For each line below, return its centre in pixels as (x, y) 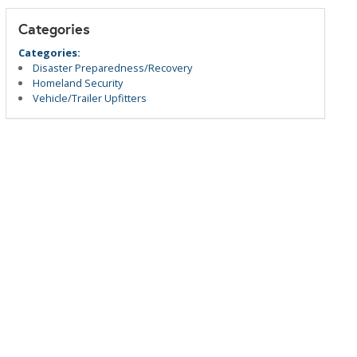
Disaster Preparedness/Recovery (113, 68)
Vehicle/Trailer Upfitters (90, 98)
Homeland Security (78, 83)
